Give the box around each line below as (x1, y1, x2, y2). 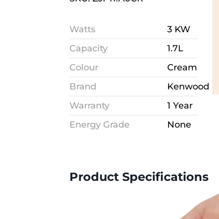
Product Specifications (69, 170, 209, 184)
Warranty (69, 100, 110, 111)
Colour (69, 62, 99, 73)
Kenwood (167, 81, 210, 92)
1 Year (167, 100, 193, 111)
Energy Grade (69, 119, 130, 131)
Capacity (69, 43, 108, 54)
